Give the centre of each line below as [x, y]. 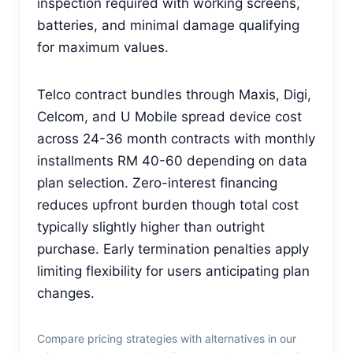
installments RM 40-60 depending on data [172, 160]
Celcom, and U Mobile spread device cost [169, 116]
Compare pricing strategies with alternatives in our [167, 338]
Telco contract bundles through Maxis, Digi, [174, 94]
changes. [66, 293]
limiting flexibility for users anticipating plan [173, 271]
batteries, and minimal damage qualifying [168, 25]
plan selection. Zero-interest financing [157, 182]
